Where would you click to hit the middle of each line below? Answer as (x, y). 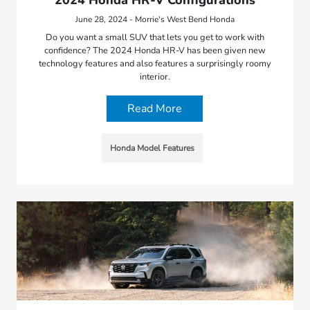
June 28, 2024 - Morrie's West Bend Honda (155, 20)
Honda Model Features (152, 148)
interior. (155, 77)
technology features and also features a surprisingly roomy (155, 64)
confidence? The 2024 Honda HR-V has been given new (155, 51)
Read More (155, 109)
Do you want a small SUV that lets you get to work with (155, 38)
